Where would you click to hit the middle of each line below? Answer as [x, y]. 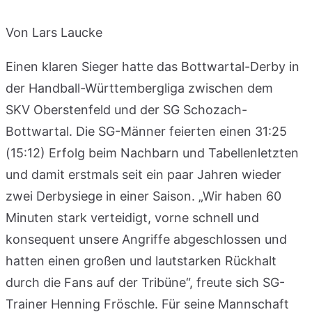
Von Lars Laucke [54, 32]
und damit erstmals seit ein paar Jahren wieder [143, 174]
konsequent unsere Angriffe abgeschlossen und [146, 239]
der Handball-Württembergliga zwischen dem [139, 88]
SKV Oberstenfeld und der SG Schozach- [126, 109]
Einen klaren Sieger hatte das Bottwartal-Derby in [153, 66]
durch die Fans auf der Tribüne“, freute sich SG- [145, 282]
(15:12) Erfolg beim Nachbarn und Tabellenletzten [152, 153]
